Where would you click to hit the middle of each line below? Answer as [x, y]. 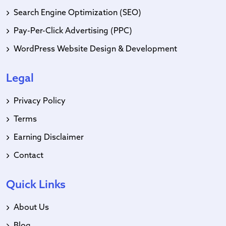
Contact [29, 156]
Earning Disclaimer [49, 137]
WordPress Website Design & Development [95, 49]
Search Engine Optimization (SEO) [77, 13]
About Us [31, 208]
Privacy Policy [40, 101]
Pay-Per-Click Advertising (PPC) [73, 31]
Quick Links [36, 185]
